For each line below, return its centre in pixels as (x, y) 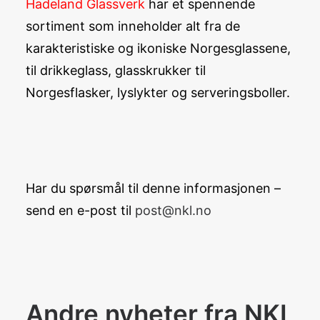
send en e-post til (80, 210)
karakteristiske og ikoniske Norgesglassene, (158, 48)
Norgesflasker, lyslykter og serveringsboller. (158, 92)
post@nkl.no (173, 210)
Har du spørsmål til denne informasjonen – (153, 188)
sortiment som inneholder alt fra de (133, 26)
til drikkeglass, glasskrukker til (116, 70)
